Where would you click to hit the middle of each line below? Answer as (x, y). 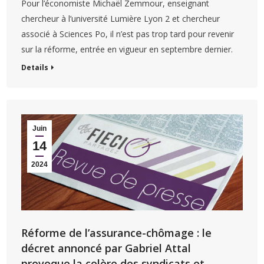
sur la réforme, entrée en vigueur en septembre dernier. (127, 49)
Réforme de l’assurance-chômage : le (117, 233)
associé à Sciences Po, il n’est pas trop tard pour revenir (128, 34)
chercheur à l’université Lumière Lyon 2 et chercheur (121, 18)
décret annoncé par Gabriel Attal (106, 248)
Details (35, 67)
